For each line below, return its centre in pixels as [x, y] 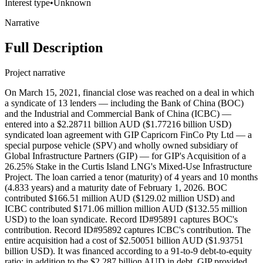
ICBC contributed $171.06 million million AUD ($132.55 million [126, 209]
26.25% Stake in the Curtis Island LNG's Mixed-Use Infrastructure [128, 167]
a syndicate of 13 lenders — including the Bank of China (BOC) [124, 103]
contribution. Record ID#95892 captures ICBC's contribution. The [128, 230]
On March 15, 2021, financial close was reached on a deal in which [129, 93]
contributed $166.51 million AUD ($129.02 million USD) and [120, 198]
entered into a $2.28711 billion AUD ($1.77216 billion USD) [118, 124]
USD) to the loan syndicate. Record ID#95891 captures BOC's [121, 220]
